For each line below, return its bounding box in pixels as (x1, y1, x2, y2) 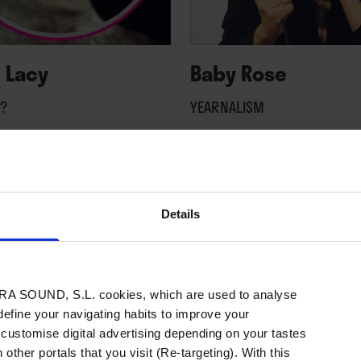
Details (160, 206, 201, 221)
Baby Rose (190, 57, 288, 89)
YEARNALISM (190, 96, 265, 118)
